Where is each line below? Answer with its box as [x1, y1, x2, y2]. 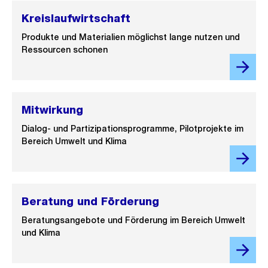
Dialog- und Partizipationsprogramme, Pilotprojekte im [22, 124, 243, 133]
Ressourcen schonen [22, 45, 108, 54]
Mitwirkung [22, 103, 83, 116]
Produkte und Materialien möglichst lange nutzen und [22, 32, 240, 42]
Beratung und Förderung [22, 195, 159, 208]
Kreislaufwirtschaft [22, 12, 130, 25]
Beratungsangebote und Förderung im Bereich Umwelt [22, 215, 245, 225]
